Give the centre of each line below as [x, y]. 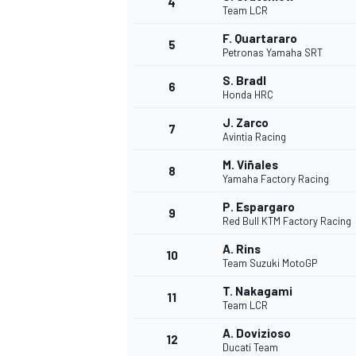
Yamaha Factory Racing [276, 179]
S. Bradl [244, 81]
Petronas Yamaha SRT [273, 53]
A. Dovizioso [257, 333]
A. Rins [242, 249]
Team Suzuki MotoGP [270, 263]
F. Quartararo [260, 39]
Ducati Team [250, 348]
